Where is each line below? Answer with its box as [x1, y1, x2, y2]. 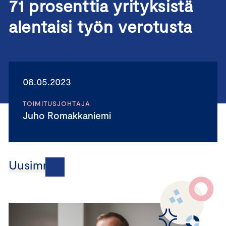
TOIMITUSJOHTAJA [23, 99, 90, 107]
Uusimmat [9, 157, 65, 172]
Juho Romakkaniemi [28, 109, 111, 121]
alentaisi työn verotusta [9, 16, 192, 36]
